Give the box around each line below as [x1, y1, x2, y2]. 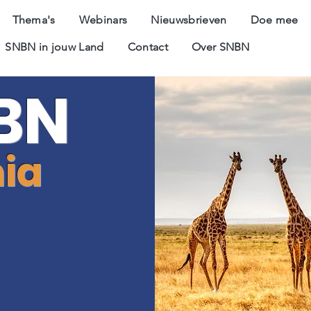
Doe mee [250, 13, 299, 26]
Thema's [12, 13, 56, 26]
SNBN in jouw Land [5, 40, 104, 53]
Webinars [78, 13, 128, 26]
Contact [127, 40, 168, 53]
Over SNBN [191, 40, 250, 53]
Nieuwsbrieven [151, 13, 227, 26]
